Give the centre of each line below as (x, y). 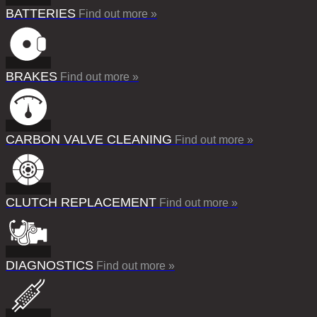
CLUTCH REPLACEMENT (81, 202)
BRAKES (31, 76)
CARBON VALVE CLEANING (89, 139)
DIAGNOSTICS (50, 265)
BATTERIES (41, 13)
